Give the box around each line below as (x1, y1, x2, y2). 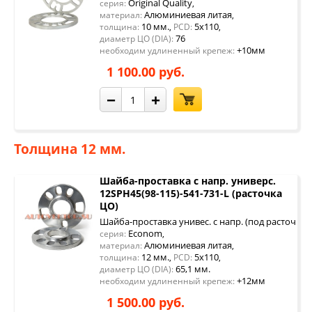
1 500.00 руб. (107, 294, 185, 311)
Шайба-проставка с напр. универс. (100, 174, 276, 187)
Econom (126, 227, 162, 240)
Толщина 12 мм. (14, 140, 125, 158)
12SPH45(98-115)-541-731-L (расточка (100, 187, 282, 200)
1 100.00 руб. (107, 63, 185, 80)
